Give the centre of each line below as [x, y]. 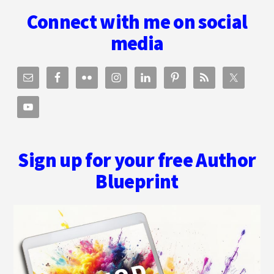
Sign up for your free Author [137, 161]
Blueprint [137, 182]
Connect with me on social [137, 22]
